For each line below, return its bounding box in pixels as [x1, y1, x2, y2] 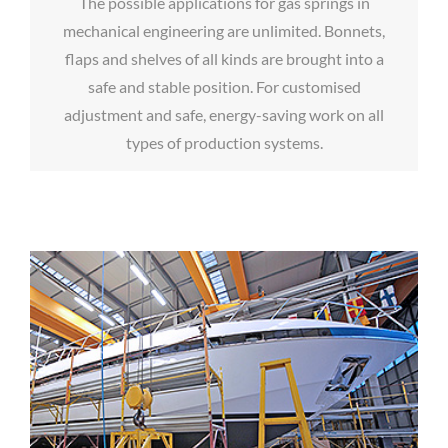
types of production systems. [125, 132, 323, 152]
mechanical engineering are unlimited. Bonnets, [63, 20, 385, 40]
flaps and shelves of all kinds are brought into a [64, 48, 384, 68]
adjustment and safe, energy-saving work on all [64, 104, 384, 124]
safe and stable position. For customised [87, 76, 361, 96]
